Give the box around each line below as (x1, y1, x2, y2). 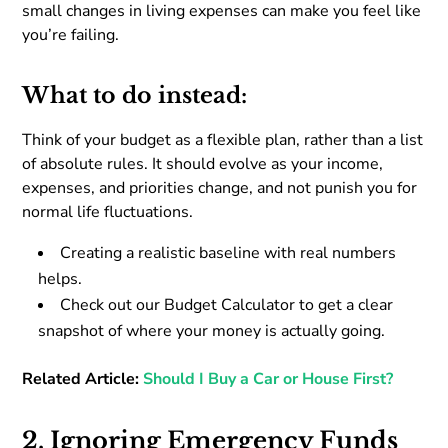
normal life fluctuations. (22, 200, 194, 223)
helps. (38, 267, 83, 290)
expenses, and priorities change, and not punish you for (22, 176, 418, 199)
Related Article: (22, 367, 144, 390)
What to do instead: (22, 81, 248, 109)
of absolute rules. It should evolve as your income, (22, 152, 384, 175)
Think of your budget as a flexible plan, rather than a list (22, 128, 424, 151)
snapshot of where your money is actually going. (38, 319, 386, 342)
